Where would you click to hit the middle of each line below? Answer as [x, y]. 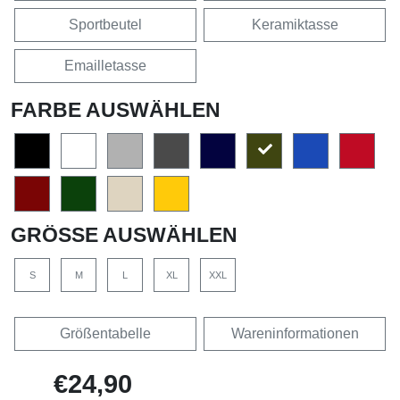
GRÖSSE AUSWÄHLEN [117, 235]
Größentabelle [105, 334]
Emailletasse [105, 66]
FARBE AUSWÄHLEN [116, 110]
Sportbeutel [105, 25]
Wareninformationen [295, 334]
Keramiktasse [295, 25]
